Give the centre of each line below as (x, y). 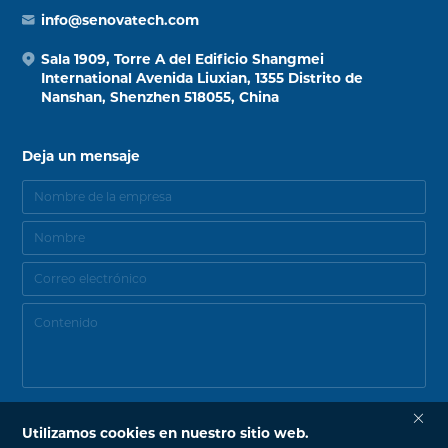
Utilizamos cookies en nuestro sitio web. (166, 432)
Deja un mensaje (81, 156)
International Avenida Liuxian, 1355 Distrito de (202, 78)
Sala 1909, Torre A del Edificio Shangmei (183, 59)
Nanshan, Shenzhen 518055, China (160, 97)
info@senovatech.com (120, 19)
